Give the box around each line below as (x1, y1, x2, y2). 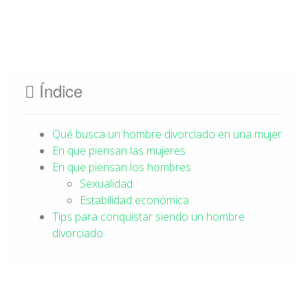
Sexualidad (80, 176, 133, 191)
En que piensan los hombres (52, 159, 191, 175)
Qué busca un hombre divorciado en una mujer (52, 126, 282, 142)
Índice (34, 78, 82, 102)
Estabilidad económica (80, 192, 189, 208)
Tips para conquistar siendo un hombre (52, 209, 245, 224)
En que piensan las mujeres (52, 143, 186, 158)
